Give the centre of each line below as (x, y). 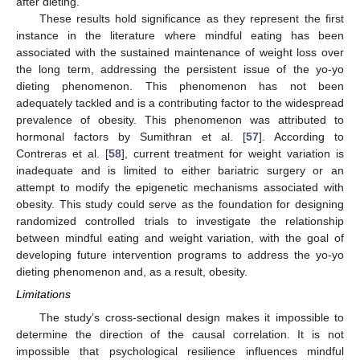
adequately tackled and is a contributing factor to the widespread (180, 103)
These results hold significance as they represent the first (191, 19)
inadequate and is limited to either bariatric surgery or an (180, 171)
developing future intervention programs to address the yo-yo (180, 255)
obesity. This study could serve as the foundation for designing (180, 205)
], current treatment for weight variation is (233, 154)
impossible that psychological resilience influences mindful (180, 351)
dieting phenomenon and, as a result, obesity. (132, 272)
